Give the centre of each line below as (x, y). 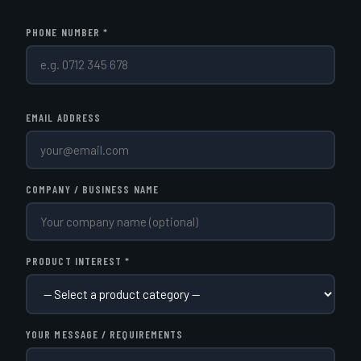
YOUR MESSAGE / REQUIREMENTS (105, 334)
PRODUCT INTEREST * (78, 260)
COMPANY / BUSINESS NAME (93, 189)
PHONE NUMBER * (67, 32)
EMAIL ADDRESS (64, 117)
